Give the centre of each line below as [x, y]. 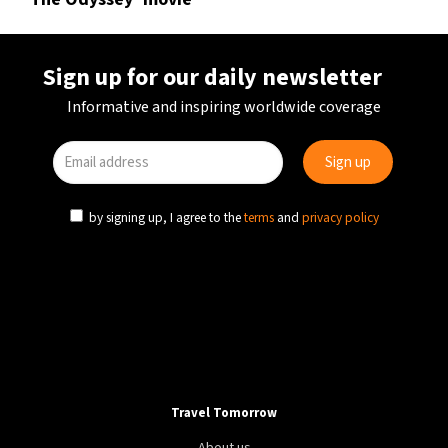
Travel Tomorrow [224, 413]
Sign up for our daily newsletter [212, 77]
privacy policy [340, 217]
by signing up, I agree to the [165, 217]
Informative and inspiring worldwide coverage [224, 107]
